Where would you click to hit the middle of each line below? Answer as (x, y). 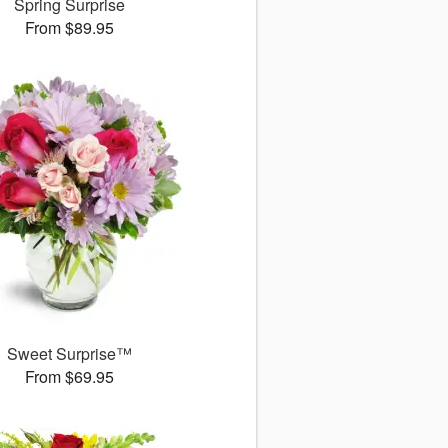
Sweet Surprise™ (69, 354)
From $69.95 (69, 377)
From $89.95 (69, 28)
